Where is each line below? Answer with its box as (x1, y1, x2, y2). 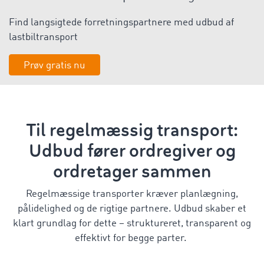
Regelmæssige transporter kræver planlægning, (26, 189, 238, 199)
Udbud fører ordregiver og (28, 139, 236, 163)
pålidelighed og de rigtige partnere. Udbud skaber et (18, 204, 246, 214)
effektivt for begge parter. (75, 233, 189, 243)
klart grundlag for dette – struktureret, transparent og (13, 219, 251, 229)
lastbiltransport (9, 32, 78, 42)
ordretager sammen (52, 160, 212, 183)
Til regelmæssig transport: (26, 118, 238, 142)
